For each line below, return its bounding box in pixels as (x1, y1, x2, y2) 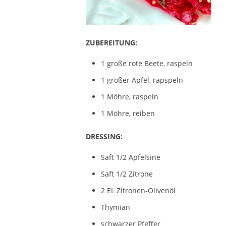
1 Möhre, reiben (100, 108, 155, 118)
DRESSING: (85, 131, 123, 141)
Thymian (100, 202, 130, 212)
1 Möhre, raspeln (100, 91, 158, 101)
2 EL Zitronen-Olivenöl (100, 185, 176, 195)
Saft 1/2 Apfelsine (100, 152, 160, 162)
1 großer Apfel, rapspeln (100, 75, 183, 85)
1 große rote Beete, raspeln (100, 58, 193, 68)
